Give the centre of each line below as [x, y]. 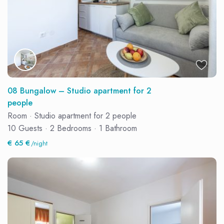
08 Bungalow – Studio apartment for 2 [80, 90]
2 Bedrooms [71, 128]
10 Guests [26, 128]
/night [38, 143]
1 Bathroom [117, 128]
